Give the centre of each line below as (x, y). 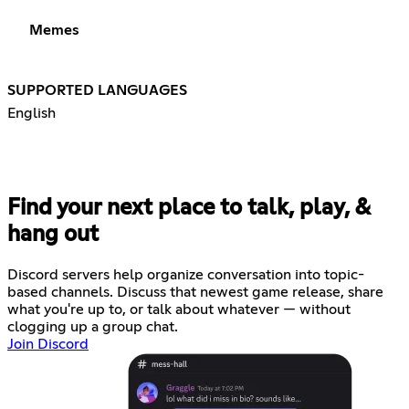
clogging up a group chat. (93, 326)
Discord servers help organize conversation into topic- (186, 274)
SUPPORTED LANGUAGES (97, 90)
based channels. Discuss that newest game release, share (195, 292)
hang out (53, 234)
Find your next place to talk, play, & (189, 208)
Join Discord (48, 344)
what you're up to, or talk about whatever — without (179, 309)
